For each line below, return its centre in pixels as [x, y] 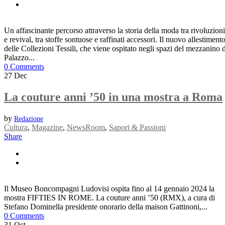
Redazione [29, 119]
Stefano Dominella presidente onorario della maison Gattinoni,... [106, 206]
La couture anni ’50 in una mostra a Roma [113, 97]
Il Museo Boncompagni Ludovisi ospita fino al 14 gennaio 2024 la [109, 188]
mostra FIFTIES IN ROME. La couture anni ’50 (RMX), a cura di [109, 197]
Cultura [16, 127]
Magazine [47, 127]
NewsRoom [86, 127]
